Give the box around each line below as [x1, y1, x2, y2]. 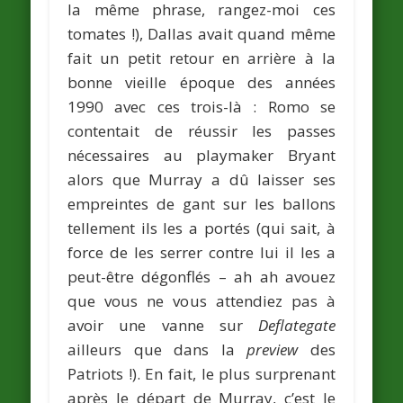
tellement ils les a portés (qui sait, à [67, 217, 336, 238]
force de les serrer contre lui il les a [67, 241, 336, 263]
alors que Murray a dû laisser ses [67, 168, 336, 190]
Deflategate [257, 314, 336, 336]
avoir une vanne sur [67, 314, 258, 336]
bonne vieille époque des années [67, 71, 336, 93]
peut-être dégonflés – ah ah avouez [67, 265, 336, 287]
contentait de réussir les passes [67, 120, 336, 141]
